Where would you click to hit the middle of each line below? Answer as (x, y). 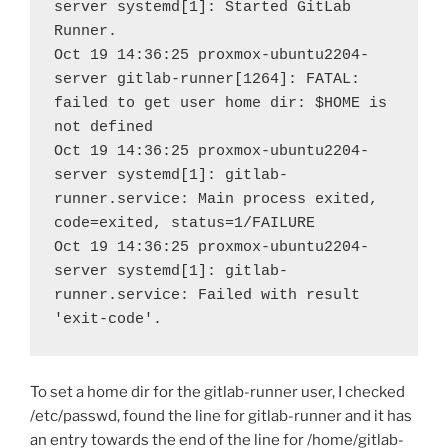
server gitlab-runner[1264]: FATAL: (207, 79)
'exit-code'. (108, 319)
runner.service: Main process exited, (216, 199)
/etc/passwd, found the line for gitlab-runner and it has (221, 415)
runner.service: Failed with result (207, 295)
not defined (103, 127)
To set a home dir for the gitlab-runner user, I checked (217, 391)
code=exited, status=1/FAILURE (184, 223)
